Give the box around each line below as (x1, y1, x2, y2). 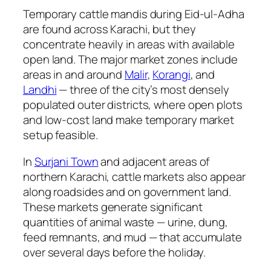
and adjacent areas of (98, 153, 210, 169)
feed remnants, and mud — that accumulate (23, 229, 242, 245)
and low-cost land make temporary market (23, 112, 235, 128)
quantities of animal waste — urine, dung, (23, 214, 228, 230)
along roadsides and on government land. (23, 183, 232, 200)
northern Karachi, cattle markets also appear (23, 168, 246, 184)
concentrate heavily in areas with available (23, 36, 235, 53)
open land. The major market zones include (23, 51, 238, 68)
